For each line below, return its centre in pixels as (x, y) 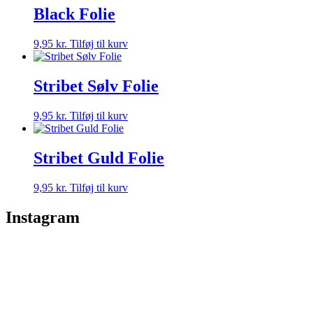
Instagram (43, 217)
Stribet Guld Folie (99, 158)
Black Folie (74, 14)
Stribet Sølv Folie (96, 86)
